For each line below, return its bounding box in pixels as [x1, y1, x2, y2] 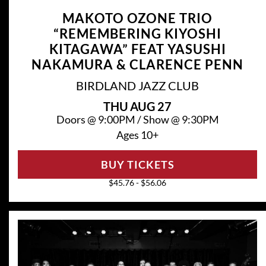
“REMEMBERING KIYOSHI [53, 25, 221, 42]
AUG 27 [130, 99, 172, 113]
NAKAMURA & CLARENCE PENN [31, 56, 243, 72]
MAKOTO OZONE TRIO [62, 9, 213, 26]
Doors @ [56, 112, 98, 126]
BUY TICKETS [100, 157, 175, 171]
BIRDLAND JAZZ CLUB [76, 78, 199, 93]
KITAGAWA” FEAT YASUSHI [49, 40, 226, 57]
